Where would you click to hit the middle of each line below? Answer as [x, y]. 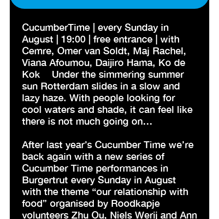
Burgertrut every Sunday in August [99, 179]
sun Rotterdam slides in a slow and [101, 85]
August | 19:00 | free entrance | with [101, 38]
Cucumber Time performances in [95, 167]
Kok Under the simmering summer [103, 74]
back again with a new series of [93, 156]
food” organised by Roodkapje [91, 203]
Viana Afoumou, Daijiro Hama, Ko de [104, 62]
